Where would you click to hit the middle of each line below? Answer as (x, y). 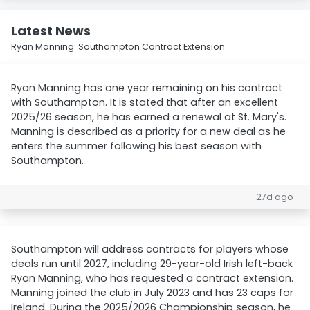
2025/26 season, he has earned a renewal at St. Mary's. (149, 117)
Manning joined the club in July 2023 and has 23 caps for (152, 293)
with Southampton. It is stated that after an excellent (145, 102)
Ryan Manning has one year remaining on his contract (147, 88)
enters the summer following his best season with (136, 146)
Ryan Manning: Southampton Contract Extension (118, 47)
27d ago (275, 197)
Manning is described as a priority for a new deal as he (148, 131)
